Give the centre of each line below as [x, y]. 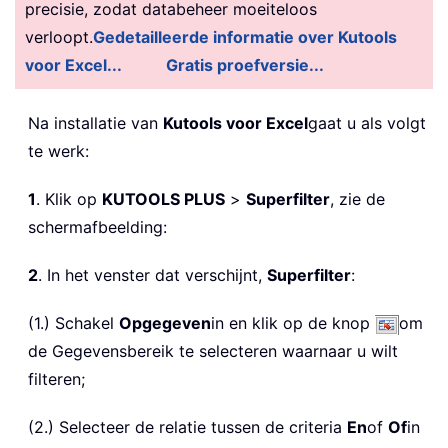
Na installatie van [95, 123]
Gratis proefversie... [245, 65]
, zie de [357, 199]
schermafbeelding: [97, 227]
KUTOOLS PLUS [163, 199]
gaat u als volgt [367, 123]
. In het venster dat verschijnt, [152, 275]
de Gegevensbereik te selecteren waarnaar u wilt [213, 351]
